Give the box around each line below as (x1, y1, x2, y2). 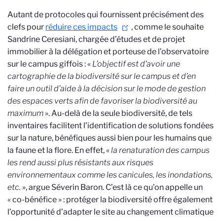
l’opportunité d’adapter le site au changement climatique (7, 207, 214, 217)
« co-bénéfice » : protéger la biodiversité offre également (7, 195, 213, 204)
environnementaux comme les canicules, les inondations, (7, 170, 213, 180)
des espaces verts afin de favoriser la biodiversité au (7, 96, 197, 106)
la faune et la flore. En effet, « (7, 146, 111, 155)
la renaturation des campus (111, 146, 210, 155)
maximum (7, 109, 43, 118)
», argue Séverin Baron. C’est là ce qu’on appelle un (21, 183, 203, 192)
